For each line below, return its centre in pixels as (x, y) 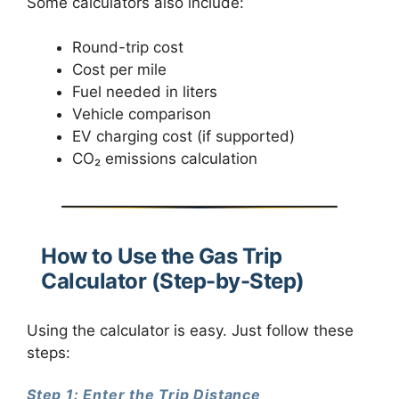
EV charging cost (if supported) (183, 137)
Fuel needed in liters (145, 92)
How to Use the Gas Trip (162, 256)
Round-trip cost (128, 48)
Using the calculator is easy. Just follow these (190, 330)
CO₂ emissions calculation (165, 159)
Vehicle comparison (142, 114)
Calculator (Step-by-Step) (173, 281)
